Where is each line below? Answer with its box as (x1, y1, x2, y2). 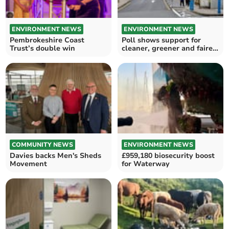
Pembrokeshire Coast (10, 35, 85, 45)
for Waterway (122, 159, 170, 169)
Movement (10, 159, 48, 169)
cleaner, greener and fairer (122, 43, 216, 53)
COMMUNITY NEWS (12, 141, 74, 149)
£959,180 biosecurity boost (122, 151, 215, 161)
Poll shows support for (122, 35, 201, 45)
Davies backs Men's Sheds (10, 151, 102, 161)
